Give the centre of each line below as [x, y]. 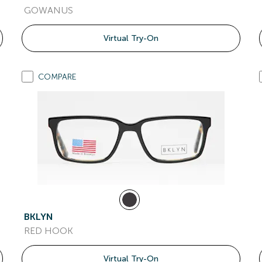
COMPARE [58, 77]
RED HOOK [49, 231]
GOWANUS [49, 10]
